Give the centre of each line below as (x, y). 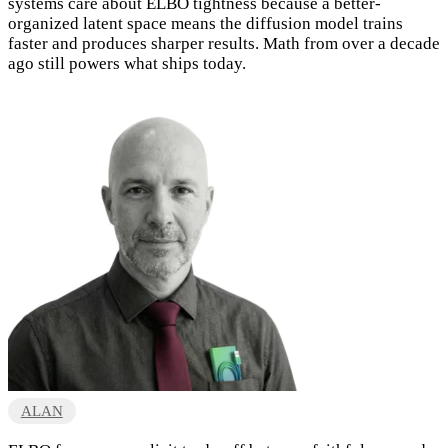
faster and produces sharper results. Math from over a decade (224, 44)
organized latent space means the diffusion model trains (205, 24)
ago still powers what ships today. (127, 64)
